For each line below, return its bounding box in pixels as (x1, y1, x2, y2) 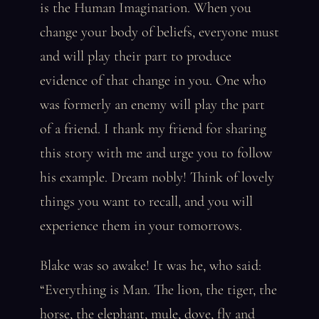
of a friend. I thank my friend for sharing (40, 120, 266, 137)
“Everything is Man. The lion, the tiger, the (40, 281, 277, 298)
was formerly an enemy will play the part (40, 96, 265, 113)
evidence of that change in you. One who (40, 72, 266, 89)
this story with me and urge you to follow (40, 145, 272, 162)
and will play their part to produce (40, 48, 231, 65)
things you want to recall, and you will (40, 193, 253, 210)
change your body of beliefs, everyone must (40, 23, 279, 41)
